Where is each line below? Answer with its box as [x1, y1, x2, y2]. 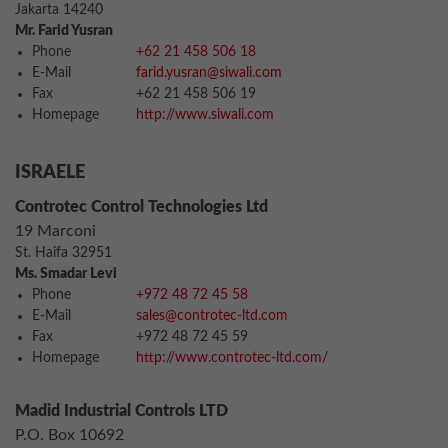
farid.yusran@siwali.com [136, 66, 282, 80]
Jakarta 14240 [15, 3, 103, 17]
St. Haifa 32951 [15, 246, 112, 260]
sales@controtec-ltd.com [136, 309, 288, 323]
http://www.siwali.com [136, 108, 274, 122]
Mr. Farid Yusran [15, 24, 113, 38]
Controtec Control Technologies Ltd [15, 199, 268, 215]
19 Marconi [15, 223, 96, 239]
